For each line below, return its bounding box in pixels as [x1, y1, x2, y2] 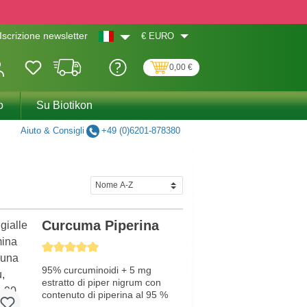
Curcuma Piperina [42, 218, 160, 234]
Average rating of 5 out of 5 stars [41, 241, 173, 252]
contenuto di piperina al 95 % [42, 289, 169, 301]
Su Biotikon [36, 99, 93, 111]
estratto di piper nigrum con [42, 277, 162, 288]
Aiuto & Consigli [20, 125, 84, 136]
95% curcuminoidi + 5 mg [42, 265, 152, 276]
